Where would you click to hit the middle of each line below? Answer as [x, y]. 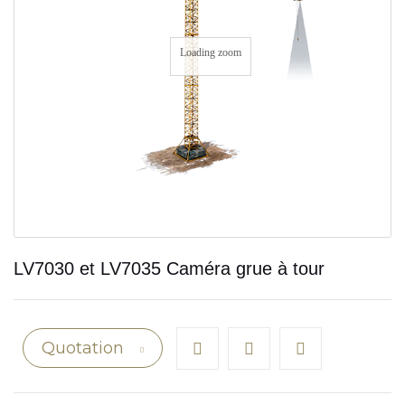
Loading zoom [211, 53]
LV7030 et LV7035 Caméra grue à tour [169, 268]
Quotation [85, 348]
